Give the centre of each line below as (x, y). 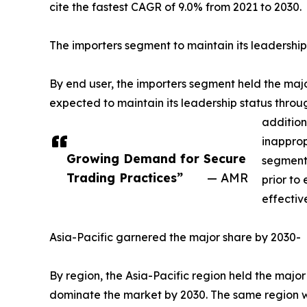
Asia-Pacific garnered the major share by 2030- (176, 237)
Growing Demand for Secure (156, 159)
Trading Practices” (125, 178)
